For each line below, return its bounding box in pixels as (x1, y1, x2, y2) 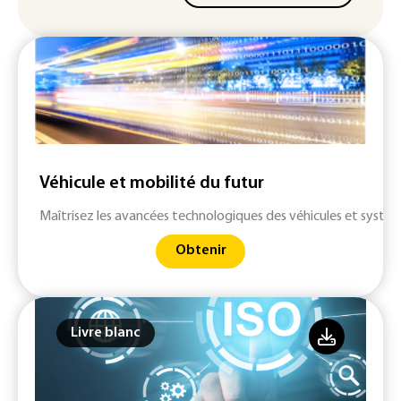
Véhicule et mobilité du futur (39, 174, 264, 192)
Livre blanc (71, 325, 141, 340)
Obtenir (175, 243, 226, 259)
